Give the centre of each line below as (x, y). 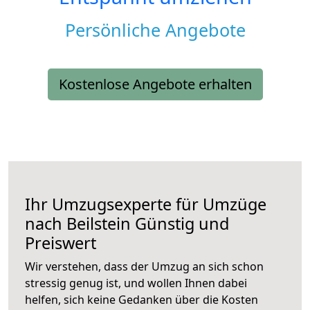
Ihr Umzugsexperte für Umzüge (146, 204)
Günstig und (180, 224)
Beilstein (99, 224)
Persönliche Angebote (155, 30)
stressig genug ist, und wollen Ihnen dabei (136, 283)
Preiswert (61, 243)
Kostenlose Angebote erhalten (155, 84)
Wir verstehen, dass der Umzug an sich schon (144, 267)
